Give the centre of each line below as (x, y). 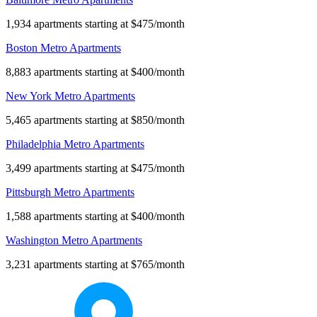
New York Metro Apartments (70, 96)
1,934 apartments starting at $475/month (95, 24)
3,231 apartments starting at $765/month (95, 265)
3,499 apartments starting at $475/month (95, 168)
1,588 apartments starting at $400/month (95, 217)
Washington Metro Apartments (74, 241)
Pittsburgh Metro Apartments (70, 192)
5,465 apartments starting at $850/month (95, 120)
